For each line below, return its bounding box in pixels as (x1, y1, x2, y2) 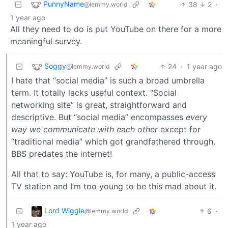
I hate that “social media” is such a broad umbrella (11, 75, 205, 85)
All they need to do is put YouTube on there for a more (10, 23, 221, 34)
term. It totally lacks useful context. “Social (11, 87, 177, 98)
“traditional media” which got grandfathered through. (11, 136, 215, 147)
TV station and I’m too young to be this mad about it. (11, 181, 216, 191)
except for (158, 124, 201, 134)
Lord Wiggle (44, 206, 84, 215)
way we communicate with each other (11, 124, 158, 134)
